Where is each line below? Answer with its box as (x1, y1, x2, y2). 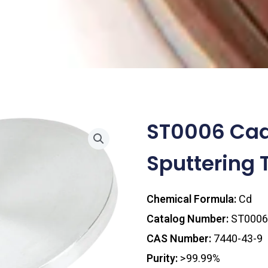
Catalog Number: (146, 211, 229, 227)
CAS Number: (146, 230, 211, 247)
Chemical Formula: (146, 191, 236, 208)
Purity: (146, 250, 178, 267)
